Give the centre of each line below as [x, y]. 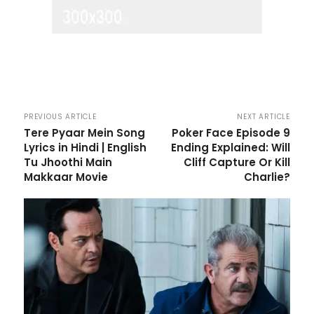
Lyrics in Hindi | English [85, 148]
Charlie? [267, 177]
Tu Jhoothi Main [68, 162]
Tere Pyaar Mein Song [84, 133]
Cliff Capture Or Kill [237, 162]
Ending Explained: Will [230, 148]
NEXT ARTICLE [264, 117]
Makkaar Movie [66, 177]
